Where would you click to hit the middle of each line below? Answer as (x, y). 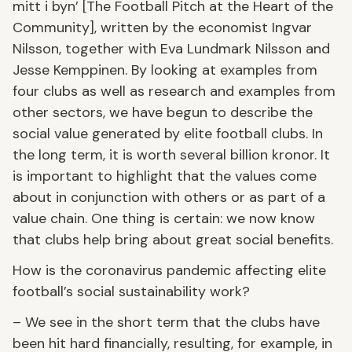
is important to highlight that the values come (165, 176)
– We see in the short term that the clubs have (166, 322)
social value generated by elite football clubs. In (168, 133)
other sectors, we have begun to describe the (163, 112)
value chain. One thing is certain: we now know (164, 218)
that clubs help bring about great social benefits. (173, 239)
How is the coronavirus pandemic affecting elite (169, 270)
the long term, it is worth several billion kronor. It (171, 154)
